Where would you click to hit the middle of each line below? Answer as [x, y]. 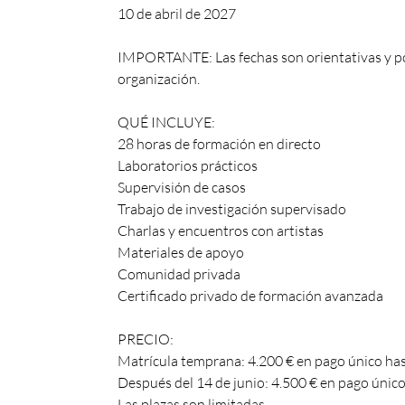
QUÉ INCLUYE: [166, 122]
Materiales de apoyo [181, 252]
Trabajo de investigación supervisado [232, 208]
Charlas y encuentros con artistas [221, 230]
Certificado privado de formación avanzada [250, 295]
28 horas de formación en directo [219, 143]
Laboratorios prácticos [188, 165]
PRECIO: [146, 339]
